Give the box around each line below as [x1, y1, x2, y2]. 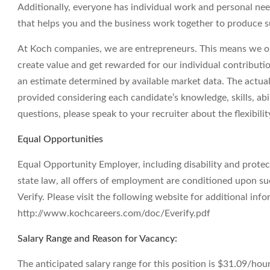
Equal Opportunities [17, 134, 103, 144]
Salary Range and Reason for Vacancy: [17, 234, 177, 243]
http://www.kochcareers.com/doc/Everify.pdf [17, 209, 210, 218]
